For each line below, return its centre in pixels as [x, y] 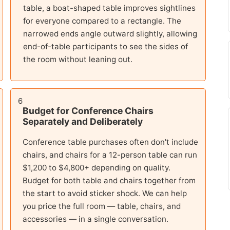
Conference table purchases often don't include [110, 142]
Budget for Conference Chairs [88, 110]
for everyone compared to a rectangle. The [102, 21]
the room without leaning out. [78, 59]
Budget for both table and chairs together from [109, 181]
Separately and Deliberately [82, 121]
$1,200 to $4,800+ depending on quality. [96, 168]
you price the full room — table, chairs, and [101, 206]
